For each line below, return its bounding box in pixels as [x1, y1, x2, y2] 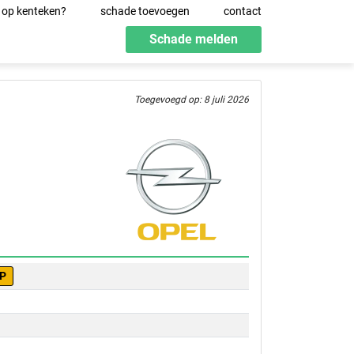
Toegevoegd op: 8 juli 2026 [134, 94, 249, 105]
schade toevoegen [100, 5, 190, 17]
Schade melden [149, 32, 238, 47]
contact [224, 5, 262, 17]
